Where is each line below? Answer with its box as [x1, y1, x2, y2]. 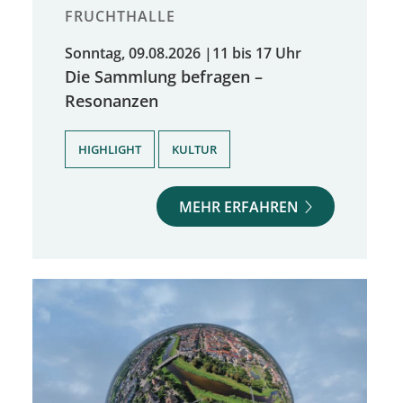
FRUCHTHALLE [65, 5, 175, 26]
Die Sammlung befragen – [65, 64, 263, 87]
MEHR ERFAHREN [179, 196, 300, 217]
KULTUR [172, 140, 217, 157]
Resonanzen [65, 88, 158, 112]
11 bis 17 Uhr [212, 42, 301, 63]
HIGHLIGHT [78, 140, 141, 157]
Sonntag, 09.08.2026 [65, 42, 201, 63]
